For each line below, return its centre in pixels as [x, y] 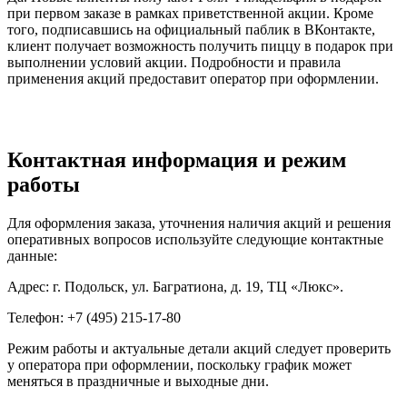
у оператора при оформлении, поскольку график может [179, 365]
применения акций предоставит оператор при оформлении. [193, 79]
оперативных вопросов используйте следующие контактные [195, 240]
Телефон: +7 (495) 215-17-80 [94, 318]
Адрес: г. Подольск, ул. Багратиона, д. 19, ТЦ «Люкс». [175, 287]
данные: [32, 256]
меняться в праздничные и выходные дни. [138, 382]
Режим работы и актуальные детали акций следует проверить [199, 349]
